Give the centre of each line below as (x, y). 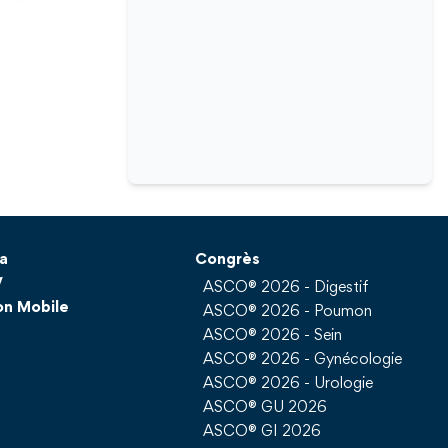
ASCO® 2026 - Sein (273, 336)
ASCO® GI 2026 (262, 432)
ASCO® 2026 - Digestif (286, 288)
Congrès (228, 260)
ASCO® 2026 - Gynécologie (303, 360)
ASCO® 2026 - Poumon (288, 312)
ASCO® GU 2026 (265, 408)
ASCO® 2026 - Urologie (288, 384)
